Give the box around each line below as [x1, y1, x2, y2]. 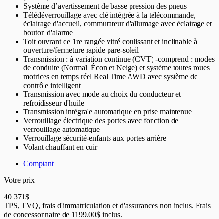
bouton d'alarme [23, 28, 73, 37]
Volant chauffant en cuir [23, 143, 97, 152]
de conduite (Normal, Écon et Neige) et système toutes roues [23, 64, 210, 72]
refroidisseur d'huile [23, 99, 84, 108]
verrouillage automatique [23, 125, 100, 134]
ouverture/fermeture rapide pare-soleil [23, 46, 139, 55]
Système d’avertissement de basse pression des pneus [23, 2, 187, 11]
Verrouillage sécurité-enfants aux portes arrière [23, 134, 166, 143]
